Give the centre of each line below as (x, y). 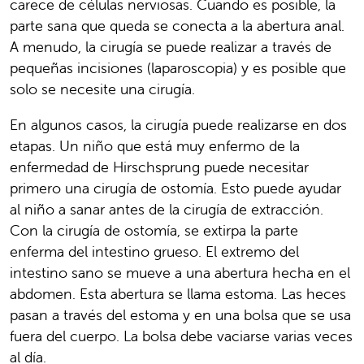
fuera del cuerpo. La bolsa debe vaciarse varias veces (181, 336)
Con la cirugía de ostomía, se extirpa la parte (154, 230)
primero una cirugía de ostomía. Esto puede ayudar (175, 188)
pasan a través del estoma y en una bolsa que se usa (180, 314)
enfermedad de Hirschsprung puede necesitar (159, 167)
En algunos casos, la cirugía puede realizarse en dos (178, 124)
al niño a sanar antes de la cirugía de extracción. (167, 209)
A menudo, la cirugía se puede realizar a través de (171, 46)
